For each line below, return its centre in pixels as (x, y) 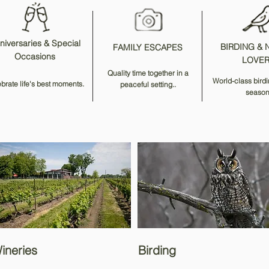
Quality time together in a (148, 73)
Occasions (35, 56)
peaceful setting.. (148, 84)
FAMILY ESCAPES (148, 47)
